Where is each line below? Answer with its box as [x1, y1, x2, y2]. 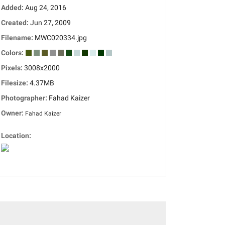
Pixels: [1, 64, 24, 72]
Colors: [1, 49, 25, 57]
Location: [1, 132, 33, 140]
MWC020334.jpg [35, 34, 87, 42]
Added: [1, 4, 25, 12]
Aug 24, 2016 [25, 4, 66, 12]
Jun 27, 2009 [30, 19, 71, 27]
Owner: [1, 109, 25, 117]
